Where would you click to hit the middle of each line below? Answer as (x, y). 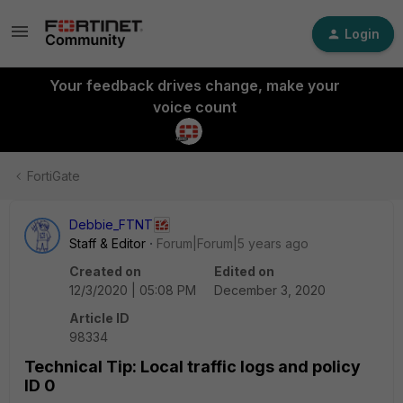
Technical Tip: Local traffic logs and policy (193, 367)
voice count (194, 107)
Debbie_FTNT (111, 224)
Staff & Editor (107, 243)
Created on (105, 271)
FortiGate (54, 176)
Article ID (99, 318)
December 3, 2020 (270, 290)
